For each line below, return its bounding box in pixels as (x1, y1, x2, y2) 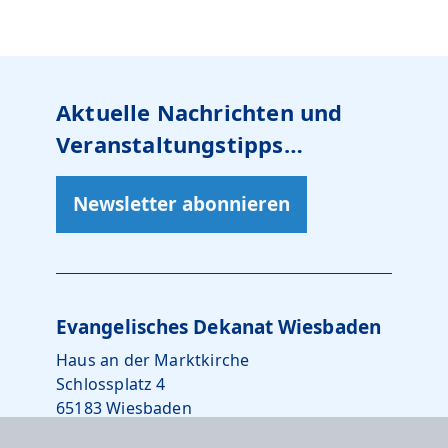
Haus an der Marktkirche (56, 349, 250, 371)
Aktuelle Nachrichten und (56, 97, 343, 127)
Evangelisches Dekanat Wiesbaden (56, 314, 381, 340)
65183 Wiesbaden (56, 397, 192, 419)
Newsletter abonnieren (73, 191, 290, 217)
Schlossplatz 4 (56, 373, 166, 395)
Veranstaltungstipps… (56, 129, 303, 159)
